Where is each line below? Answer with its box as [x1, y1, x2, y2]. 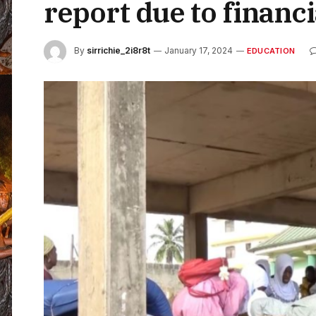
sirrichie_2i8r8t [87, 45, 150, 56]
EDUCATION [247, 46, 295, 56]
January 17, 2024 [164, 45, 233, 56]
